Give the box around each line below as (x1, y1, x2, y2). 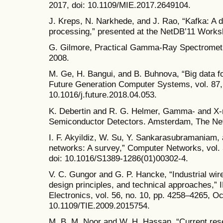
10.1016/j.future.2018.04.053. (49, 90, 157, 100)
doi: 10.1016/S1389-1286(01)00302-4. (49, 153, 188, 163)
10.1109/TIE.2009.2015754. (49, 201, 150, 211)
